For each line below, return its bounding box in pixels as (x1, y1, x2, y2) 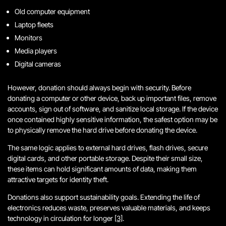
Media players (15, 46, 57, 55)
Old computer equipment (15, 7, 90, 16)
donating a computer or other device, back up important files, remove (8, 94, 216, 102)
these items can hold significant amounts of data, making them (8, 164, 197, 173)
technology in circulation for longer (8, 214, 115, 222)
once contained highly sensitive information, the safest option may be (8, 115, 217, 124)
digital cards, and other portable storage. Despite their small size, (8, 154, 203, 162)
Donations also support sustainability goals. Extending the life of (8, 193, 200, 201)
